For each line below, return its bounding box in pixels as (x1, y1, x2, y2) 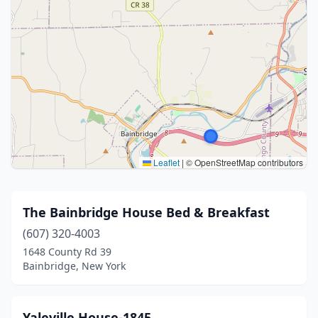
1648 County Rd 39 (23, 245, 111, 258)
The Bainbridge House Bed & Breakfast (23, 204, 270, 221)
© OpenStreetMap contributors (184, 156, 303, 168)
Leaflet (151, 156, 180, 168)
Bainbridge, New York (23, 259, 126, 273)
